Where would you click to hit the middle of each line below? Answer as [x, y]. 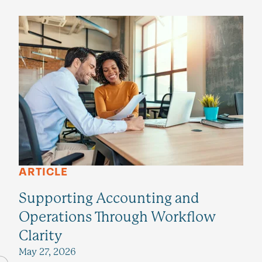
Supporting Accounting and [109, 198]
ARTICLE [43, 172]
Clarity [41, 236]
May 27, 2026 [47, 252]
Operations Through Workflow [117, 217]
